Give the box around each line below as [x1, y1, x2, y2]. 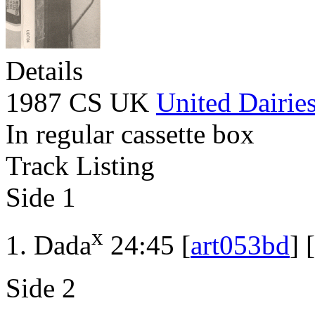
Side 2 [6, 273, 76, 304]
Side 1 [6, 182, 76, 213]
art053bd [191, 230, 290, 261]
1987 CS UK [6, 87, 156, 118]
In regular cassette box [6, 119, 255, 150]
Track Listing [6, 150, 155, 181]
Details [6, 56, 83, 86]
